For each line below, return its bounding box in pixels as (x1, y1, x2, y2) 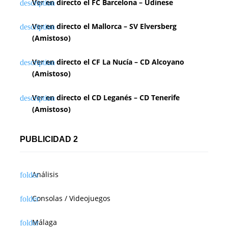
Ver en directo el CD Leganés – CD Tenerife (32, 92, 180, 102)
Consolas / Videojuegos (32, 193, 110, 203)
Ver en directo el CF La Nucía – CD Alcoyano (32, 56, 184, 67)
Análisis (32, 169, 59, 179)
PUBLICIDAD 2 (20, 134, 78, 144)
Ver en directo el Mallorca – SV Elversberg (32, 21, 177, 31)
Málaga (32, 217, 57, 227)
